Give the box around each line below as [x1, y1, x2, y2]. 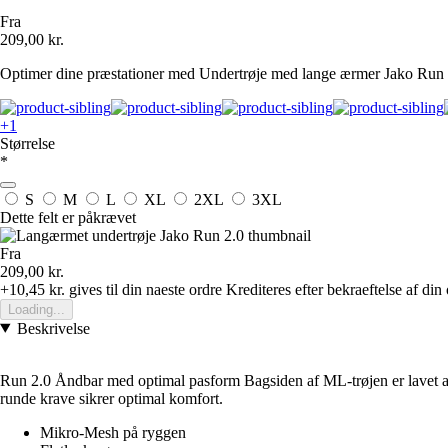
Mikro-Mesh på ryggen [40, 423, 186, 441]
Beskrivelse [16, 319, 90, 337]
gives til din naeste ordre [65, 280, 222, 298]
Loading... [8, 301, 65, 317]
